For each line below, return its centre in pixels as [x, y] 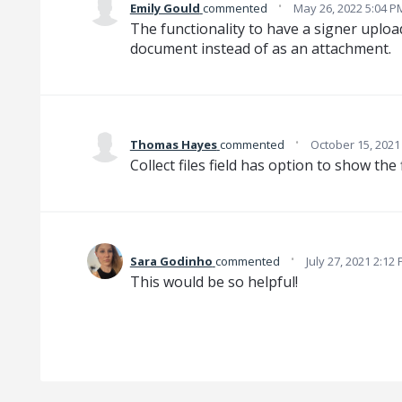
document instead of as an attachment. [260, 49]
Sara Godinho [171, 262]
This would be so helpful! [214, 282]
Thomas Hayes [173, 145]
